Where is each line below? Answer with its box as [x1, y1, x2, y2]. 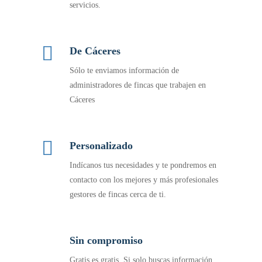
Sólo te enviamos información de [70, 66, 180, 75]
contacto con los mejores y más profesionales [70, 175, 219, 184]
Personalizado [70, 140, 133, 151]
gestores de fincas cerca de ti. [70, 190, 167, 199]
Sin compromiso [70, 235, 143, 246]
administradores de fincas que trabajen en [70, 81, 206, 89]
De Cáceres [70, 45, 121, 57]
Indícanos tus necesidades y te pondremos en [70, 161, 217, 170]
